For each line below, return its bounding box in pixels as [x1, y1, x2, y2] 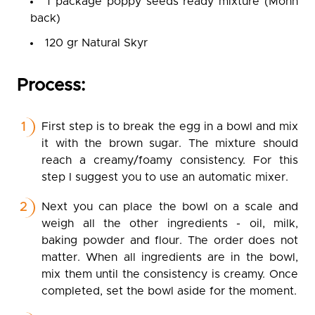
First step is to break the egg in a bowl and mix [41, 120, 298, 132]
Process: [17, 77, 85, 94]
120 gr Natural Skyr [45, 37, 148, 49]
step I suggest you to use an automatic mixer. [41, 171, 289, 183]
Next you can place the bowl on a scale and [41, 201, 298, 213]
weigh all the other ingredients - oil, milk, [41, 218, 298, 230]
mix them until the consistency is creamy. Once [41, 269, 298, 281]
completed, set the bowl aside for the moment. [41, 285, 297, 297]
